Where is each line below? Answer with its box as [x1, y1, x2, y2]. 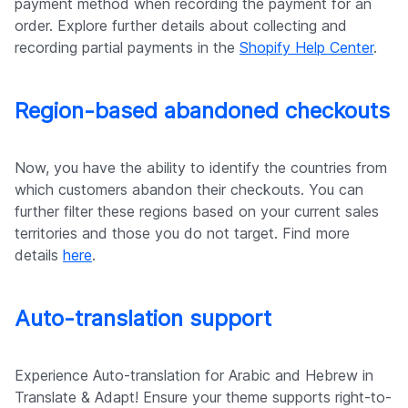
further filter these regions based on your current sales [15, 202, 379, 221]
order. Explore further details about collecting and [15, 16, 347, 36]
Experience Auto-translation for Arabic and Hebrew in [15, 366, 373, 385]
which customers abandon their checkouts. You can [15, 180, 363, 199]
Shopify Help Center [240, 38, 373, 57]
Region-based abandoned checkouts [15, 97, 390, 125]
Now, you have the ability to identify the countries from [15, 158, 387, 178]
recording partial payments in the [15, 38, 240, 57]
